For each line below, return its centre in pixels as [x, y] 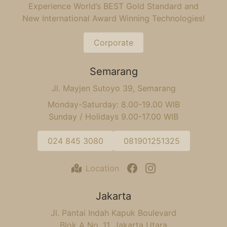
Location [102, 168]
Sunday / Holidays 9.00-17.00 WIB [113, 117]
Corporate [113, 43]
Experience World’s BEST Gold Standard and [113, 6]
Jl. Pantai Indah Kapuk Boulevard [113, 213]
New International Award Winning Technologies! [113, 18]
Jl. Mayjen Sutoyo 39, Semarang [113, 88]
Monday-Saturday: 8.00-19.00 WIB [113, 104]
